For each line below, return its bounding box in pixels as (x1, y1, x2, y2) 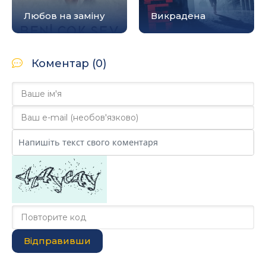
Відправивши (24, 235, 91, 246)
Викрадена (151, 10, 205, 21)
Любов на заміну (24, 10, 105, 21)
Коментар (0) (31, 57, 106, 70)
